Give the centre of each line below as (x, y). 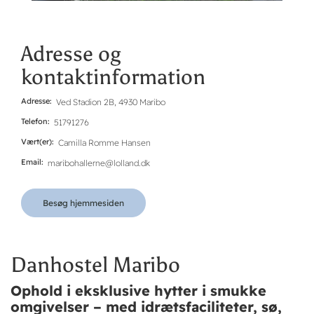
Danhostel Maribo (95, 265)
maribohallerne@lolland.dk (98, 163)
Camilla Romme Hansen (104, 142)
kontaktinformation (113, 77)
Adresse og (71, 54)
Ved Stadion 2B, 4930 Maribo (110, 102)
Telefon (34, 121)
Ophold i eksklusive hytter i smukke (138, 290)
